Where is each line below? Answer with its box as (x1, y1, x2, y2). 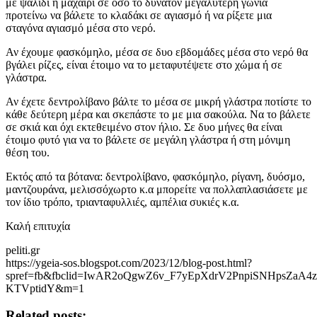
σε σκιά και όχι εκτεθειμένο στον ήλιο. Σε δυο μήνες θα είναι (6, 120, 282, 133)
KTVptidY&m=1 (6, 282, 84, 294)
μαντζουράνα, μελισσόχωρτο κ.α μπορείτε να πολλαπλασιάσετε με (6, 183, 308, 195)
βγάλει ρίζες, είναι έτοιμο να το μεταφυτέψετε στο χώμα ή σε (6, 58, 282, 71)
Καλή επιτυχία (6, 219, 70, 232)
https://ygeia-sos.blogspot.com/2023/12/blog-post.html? (6, 256, 252, 269)
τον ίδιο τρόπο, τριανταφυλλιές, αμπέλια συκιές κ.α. (6, 195, 239, 208)
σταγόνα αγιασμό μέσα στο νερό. (6, 21, 156, 34)
